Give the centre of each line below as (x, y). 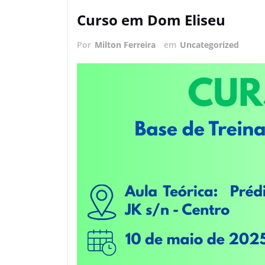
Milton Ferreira (125, 44)
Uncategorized (209, 44)
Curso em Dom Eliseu (151, 20)
